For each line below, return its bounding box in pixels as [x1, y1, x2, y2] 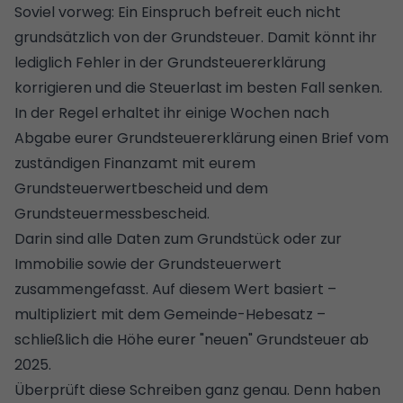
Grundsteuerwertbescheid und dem [14, 177, 268, 199]
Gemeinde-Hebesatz [164, 303, 313, 325]
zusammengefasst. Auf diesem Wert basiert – [14, 278, 336, 300]
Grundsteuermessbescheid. [14, 202, 213, 224]
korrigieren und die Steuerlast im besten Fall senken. [14, 76, 382, 98]
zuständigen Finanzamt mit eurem [14, 152, 255, 174]
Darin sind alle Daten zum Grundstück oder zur [14, 228, 342, 249]
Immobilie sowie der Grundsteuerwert [14, 253, 282, 274]
